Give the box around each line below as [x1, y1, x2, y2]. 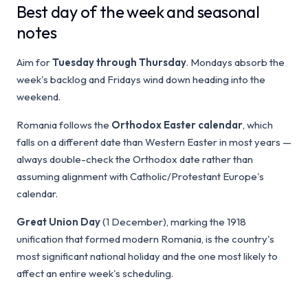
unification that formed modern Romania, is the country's [16, 232, 274, 245]
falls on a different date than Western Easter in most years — [16, 135, 291, 148]
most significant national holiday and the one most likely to [16, 250, 278, 263]
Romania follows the [16, 118, 111, 131]
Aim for [16, 56, 52, 69]
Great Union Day [16, 215, 100, 228]
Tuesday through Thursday [52, 56, 186, 69]
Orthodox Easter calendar [111, 118, 243, 131]
